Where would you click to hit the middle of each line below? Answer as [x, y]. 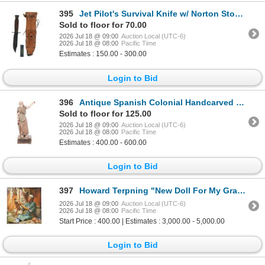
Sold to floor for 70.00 [103, 25]
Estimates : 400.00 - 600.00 [103, 142]
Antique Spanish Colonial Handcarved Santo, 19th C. [158, 102]
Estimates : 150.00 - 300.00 [103, 54]
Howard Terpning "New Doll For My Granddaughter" [158, 191]
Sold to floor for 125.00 [105, 113]
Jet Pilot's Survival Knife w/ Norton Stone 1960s [157, 14]
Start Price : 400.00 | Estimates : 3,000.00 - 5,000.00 [142, 222]
